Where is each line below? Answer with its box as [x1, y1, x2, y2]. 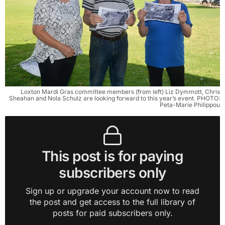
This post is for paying [41, 147, 184, 165]
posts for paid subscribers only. [52, 207, 173, 218]
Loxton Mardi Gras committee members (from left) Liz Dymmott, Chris [21, 87, 220, 95]
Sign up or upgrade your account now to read [26, 185, 199, 196]
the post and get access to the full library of [30, 196, 195, 207]
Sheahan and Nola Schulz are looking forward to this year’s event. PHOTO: [9, 94, 220, 102]
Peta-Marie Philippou [160, 100, 220, 108]
